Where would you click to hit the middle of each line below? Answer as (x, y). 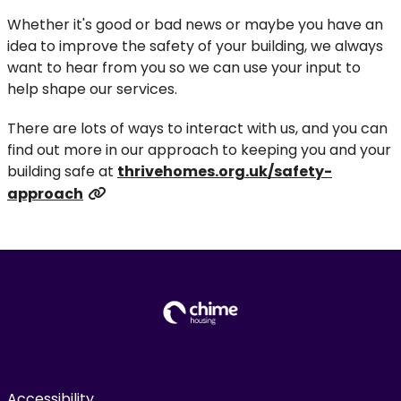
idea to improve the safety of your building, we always (195, 46)
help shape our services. (92, 89)
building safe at (62, 171)
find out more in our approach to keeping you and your (199, 150)
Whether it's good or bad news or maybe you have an (195, 25)
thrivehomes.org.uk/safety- (225, 171)
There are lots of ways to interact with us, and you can (197, 128)
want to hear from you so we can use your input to (184, 68)
